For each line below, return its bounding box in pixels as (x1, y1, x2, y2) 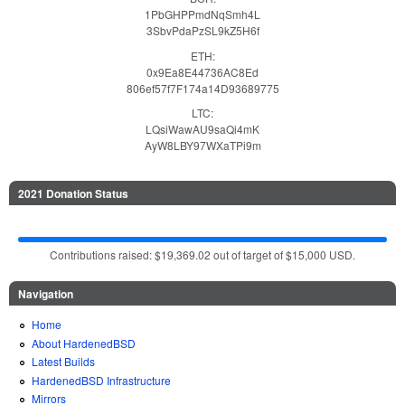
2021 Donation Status (18, 184, 128, 202)
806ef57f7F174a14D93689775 (126, 80, 279, 96)
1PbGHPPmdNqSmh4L (145, 6, 260, 23)
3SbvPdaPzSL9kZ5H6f (146, 23, 259, 39)
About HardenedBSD (32, 334, 136, 351)
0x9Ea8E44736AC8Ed (146, 63, 259, 80)
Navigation (18, 285, 73, 302)
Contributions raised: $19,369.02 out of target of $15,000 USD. (50, 246, 355, 262)
